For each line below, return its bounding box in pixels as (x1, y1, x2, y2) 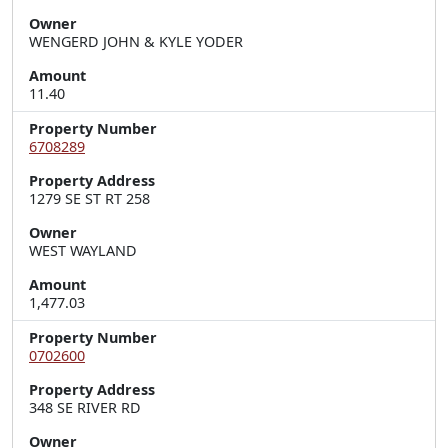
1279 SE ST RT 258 (29, 189, 150, 208)
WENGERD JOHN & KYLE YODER (29, 32, 243, 51)
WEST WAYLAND (29, 241, 137, 260)
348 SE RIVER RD (29, 398, 141, 417)
